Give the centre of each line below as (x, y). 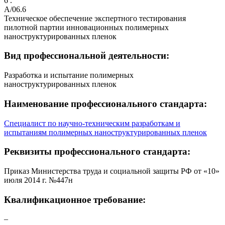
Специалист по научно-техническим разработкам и (92, 123)
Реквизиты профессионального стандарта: (97, 152)
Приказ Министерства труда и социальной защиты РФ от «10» (112, 171)
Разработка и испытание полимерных (69, 75)
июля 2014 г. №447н (38, 180)
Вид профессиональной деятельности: (87, 56)
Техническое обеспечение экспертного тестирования (95, 18)
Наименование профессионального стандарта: (105, 103)
